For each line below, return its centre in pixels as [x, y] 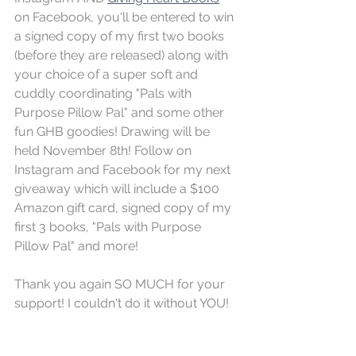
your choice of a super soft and [108, 75]
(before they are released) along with [123, 56]
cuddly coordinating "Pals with [104, 94]
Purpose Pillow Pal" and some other [121, 113]
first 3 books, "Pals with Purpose [109, 227]
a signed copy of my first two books [121, 37]
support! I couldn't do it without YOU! [122, 304]
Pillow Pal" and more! [76, 246]
